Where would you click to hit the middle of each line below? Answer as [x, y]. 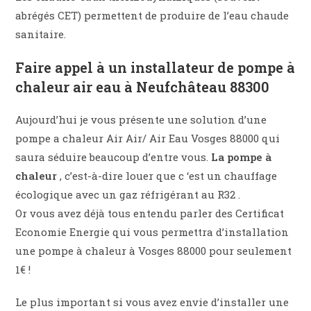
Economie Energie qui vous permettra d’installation [152, 232]
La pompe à [242, 157]
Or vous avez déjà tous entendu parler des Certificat [150, 213]
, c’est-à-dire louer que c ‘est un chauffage [169, 176]
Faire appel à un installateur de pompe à [155, 68]
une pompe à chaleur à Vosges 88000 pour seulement [154, 251]
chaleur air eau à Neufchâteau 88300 [143, 87]
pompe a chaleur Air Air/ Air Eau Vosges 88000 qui [148, 138]
